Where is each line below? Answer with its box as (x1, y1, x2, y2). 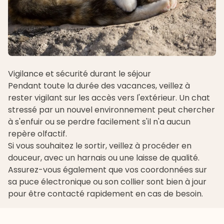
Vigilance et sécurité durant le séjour (8, 67, 151, 79)
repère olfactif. (8, 127, 69, 139)
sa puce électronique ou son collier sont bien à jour (8, 175, 206, 187)
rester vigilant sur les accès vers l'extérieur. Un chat (8, 91, 210, 103)
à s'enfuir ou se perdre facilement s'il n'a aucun (8, 115, 190, 127)
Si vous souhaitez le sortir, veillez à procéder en (8, 139, 191, 151)
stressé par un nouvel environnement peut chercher (8, 103, 215, 115)
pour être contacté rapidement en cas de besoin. (8, 187, 203, 199)
